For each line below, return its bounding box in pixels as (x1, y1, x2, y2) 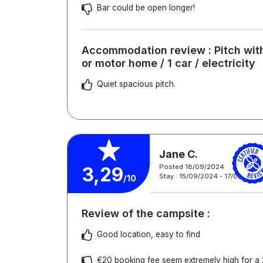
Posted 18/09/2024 (159, 162, 224, 171)
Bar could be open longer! (97, 3, 195, 12)
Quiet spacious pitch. (97, 79, 176, 89)
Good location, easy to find (97, 230, 200, 239)
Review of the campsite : (82, 207, 210, 220)
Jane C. (159, 147, 198, 160)
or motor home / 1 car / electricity (82, 57, 255, 69)
